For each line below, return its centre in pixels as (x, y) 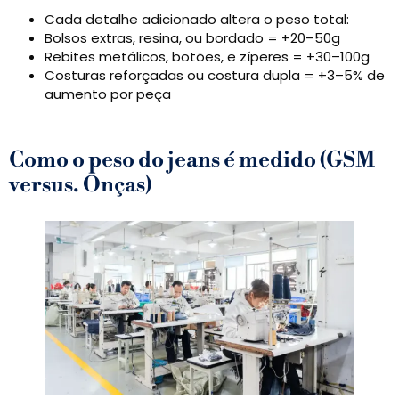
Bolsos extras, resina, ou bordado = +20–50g (192, 38)
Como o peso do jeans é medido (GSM (192, 161)
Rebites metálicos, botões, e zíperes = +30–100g (207, 57)
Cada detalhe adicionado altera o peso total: (197, 20)
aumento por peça (108, 94)
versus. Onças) (80, 186)
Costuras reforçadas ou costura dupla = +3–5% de (215, 76)
